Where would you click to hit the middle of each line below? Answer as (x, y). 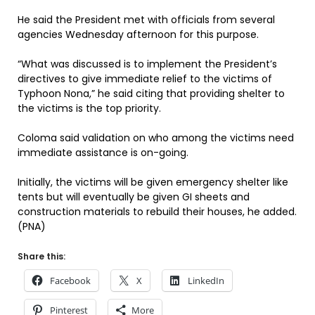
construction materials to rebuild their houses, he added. (157, 212)
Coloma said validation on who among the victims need (156, 138)
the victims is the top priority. (89, 108)
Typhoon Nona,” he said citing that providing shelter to (151, 94)
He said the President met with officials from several (146, 20)
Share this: (41, 256)
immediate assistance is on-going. (103, 153)
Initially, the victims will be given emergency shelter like (153, 182)
